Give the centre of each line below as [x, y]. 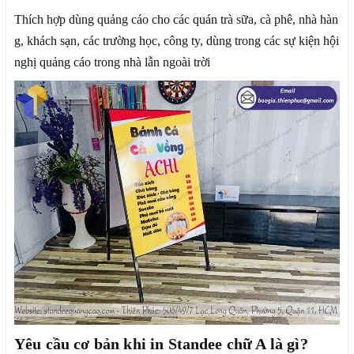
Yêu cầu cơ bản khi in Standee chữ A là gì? [161, 343]
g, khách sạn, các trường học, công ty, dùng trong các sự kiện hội [177, 40]
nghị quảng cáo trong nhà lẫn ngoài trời [112, 62]
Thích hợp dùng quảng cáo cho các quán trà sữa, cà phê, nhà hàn [176, 19]
